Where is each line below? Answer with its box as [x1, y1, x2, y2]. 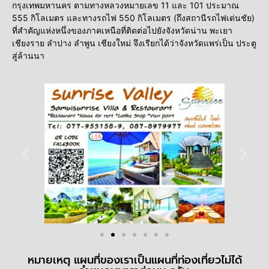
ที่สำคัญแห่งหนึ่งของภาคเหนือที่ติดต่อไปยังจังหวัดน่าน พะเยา [12, 25, 232, 36]
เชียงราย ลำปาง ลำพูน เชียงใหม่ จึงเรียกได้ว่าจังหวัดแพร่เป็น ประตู [12, 38, 256, 49]
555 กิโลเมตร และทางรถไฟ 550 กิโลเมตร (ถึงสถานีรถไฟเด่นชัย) [12, 13, 255, 23]
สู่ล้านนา [12, 50, 44, 61]
